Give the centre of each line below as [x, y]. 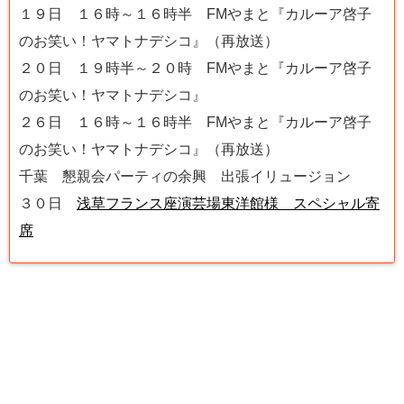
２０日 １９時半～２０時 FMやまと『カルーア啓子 [195, 69]
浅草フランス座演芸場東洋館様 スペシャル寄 [228, 204]
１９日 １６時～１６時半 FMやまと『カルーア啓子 [195, 14]
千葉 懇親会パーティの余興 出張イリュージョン [185, 177]
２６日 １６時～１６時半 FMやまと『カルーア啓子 [195, 123]
